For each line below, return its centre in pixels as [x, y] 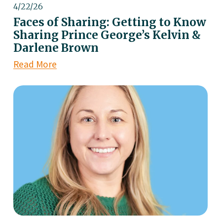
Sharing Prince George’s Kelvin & [107, 35]
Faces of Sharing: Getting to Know [110, 22]
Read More [35, 64]
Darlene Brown [56, 48]
